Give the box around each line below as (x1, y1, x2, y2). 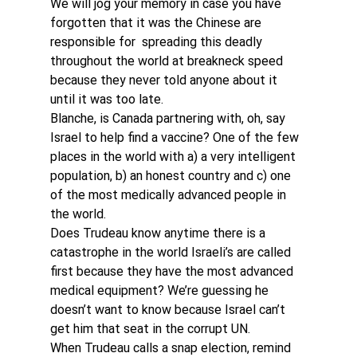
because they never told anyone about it (49, 73, 280, 88)
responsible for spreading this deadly (49, 34, 265, 49)
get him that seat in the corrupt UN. (49, 321, 250, 336)
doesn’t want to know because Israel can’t (49, 302, 288, 317)
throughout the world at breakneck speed (49, 53, 286, 69)
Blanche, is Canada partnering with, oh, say (49, 111, 288, 126)
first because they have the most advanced (49, 264, 296, 279)
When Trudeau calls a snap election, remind (49, 340, 294, 355)
